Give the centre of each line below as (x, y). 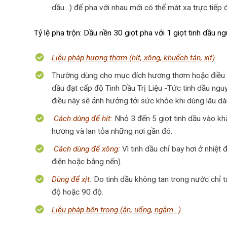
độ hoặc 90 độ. (78, 192)
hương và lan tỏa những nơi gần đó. (112, 131)
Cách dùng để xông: (86, 149)
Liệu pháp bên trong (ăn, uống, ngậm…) (116, 210)
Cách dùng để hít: (82, 119)
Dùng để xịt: (72, 179)
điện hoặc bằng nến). (87, 162)
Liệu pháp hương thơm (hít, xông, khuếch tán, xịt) (133, 58)
